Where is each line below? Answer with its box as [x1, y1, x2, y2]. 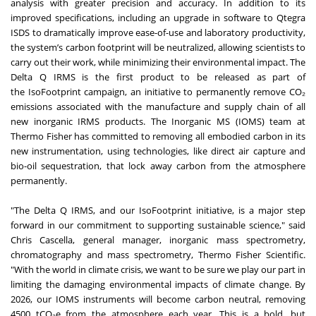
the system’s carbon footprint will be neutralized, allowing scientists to [11, 40, 305, 54]
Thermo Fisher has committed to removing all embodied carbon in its [11, 129, 305, 142]
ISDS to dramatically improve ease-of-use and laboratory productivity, [11, 25, 305, 39]
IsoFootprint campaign [28, 85, 126, 98]
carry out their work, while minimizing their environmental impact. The [11, 55, 305, 68]
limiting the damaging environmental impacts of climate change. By [11, 277, 305, 291]
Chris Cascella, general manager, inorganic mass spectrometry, [11, 233, 305, 246]
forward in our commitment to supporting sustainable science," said [11, 218, 305, 231]
